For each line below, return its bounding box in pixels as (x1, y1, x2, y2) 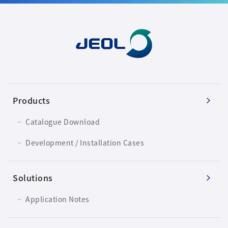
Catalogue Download (25, 117, 100, 127)
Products (13, 94, 50, 107)
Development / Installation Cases (25, 137, 144, 148)
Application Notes (25, 194, 90, 205)
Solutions (13, 172, 53, 184)
